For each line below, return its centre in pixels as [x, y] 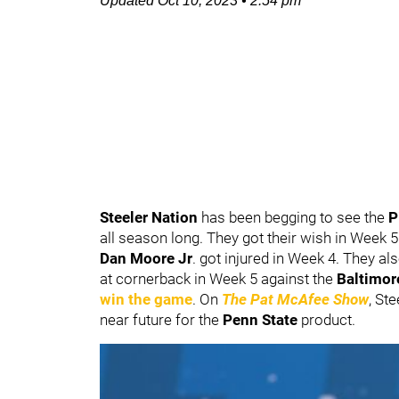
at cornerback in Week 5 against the [218, 279]
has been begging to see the [293, 217]
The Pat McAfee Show [295, 299]
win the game [146, 299]
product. [326, 320]
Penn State [260, 320]
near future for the [161, 320]
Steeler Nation [149, 217]
